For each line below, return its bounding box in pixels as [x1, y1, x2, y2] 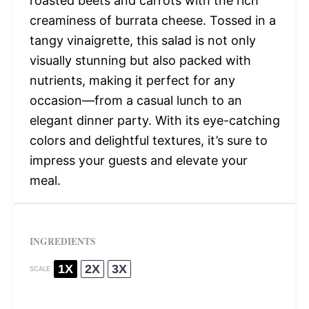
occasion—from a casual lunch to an [29, 92, 242, 108]
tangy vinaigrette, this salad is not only [29, 32, 256, 48]
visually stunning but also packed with [29, 52, 251, 68]
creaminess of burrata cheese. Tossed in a [29, 12, 276, 28]
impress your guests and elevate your [29, 152, 248, 168]
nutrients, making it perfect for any [29, 72, 235, 88]
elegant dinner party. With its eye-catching [29, 112, 280, 128]
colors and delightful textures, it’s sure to [29, 132, 268, 148]
